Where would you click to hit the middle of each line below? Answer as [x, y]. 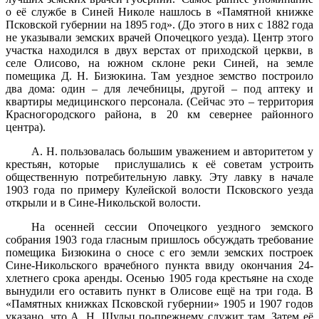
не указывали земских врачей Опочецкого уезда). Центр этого [159, 38]
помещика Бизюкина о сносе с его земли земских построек [159, 253]
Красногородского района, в [86, 115]
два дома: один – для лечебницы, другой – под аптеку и [159, 89]
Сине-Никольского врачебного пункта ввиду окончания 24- [159, 266]
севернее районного [257, 115]
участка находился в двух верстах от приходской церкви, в [159, 51]
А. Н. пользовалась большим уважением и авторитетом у [172, 152]
